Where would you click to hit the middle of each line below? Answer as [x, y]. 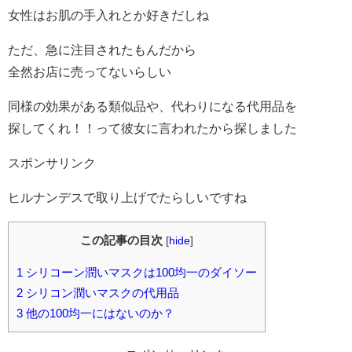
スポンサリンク [52, 163]
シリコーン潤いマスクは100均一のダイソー [140, 272]
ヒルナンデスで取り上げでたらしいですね [127, 197]
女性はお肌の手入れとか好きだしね [108, 15]
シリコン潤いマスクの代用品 [101, 292]
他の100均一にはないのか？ [99, 313]
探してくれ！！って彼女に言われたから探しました [152, 128]
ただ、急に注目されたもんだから [102, 49]
